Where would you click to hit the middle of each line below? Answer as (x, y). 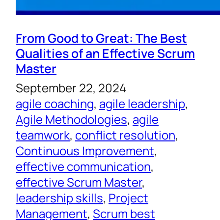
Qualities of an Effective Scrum (105, 53)
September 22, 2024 (71, 88)
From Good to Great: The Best (101, 38)
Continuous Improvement (85, 151)
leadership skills (59, 198)
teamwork (43, 135)
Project (128, 198)
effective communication (83, 166)
